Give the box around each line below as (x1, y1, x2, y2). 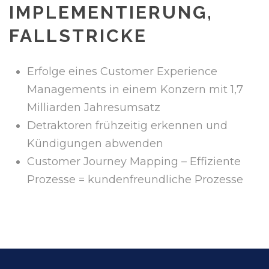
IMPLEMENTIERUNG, (9, 2, 213, 23)
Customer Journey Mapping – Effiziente (27, 155, 241, 169)
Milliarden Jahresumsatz (27, 101, 160, 115)
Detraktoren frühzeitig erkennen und (27, 119, 228, 133)
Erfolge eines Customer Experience (27, 65, 217, 79)
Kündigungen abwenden (27, 137, 163, 151)
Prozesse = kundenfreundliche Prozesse (27, 173, 243, 187)
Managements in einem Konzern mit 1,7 (27, 83, 243, 97)
